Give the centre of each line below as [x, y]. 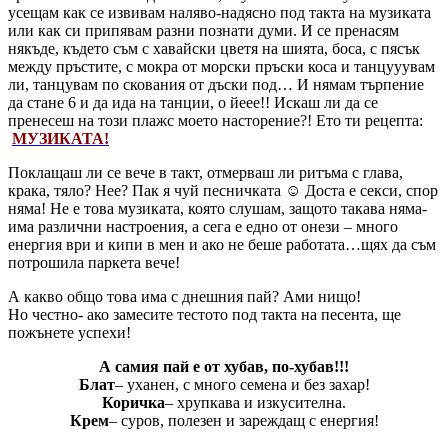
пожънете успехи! [69, 332]
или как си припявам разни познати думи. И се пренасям [203, 30]
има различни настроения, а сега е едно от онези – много [203, 226]
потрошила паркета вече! [94, 262]
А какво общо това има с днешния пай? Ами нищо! [184, 296]
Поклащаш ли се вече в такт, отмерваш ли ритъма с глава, [205, 172]
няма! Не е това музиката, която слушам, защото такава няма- [217, 208]
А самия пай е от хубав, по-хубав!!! [224, 366]
